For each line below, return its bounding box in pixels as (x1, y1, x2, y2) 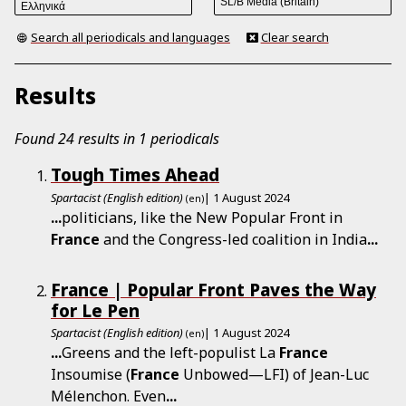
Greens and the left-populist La (62, 343, 279, 363)
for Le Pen (51, 298, 140, 322)
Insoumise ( (51, 364, 130, 385)
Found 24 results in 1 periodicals (14, 128, 219, 149)
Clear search (260, 28, 329, 45)
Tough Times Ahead (51, 162, 219, 186)
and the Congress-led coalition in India (100, 228, 367, 249)
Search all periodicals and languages (30, 28, 230, 45)
